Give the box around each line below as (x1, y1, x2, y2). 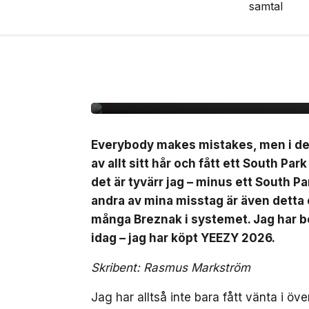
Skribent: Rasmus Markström (91, 261, 250, 275)
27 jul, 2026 (150, 54, 204, 65)
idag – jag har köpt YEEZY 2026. (91, 231, 275, 245)
